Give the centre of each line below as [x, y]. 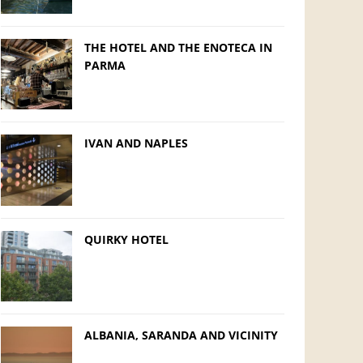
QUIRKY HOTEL [126, 239]
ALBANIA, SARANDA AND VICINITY [181, 335]
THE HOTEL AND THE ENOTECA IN [178, 47]
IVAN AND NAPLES [136, 143]
